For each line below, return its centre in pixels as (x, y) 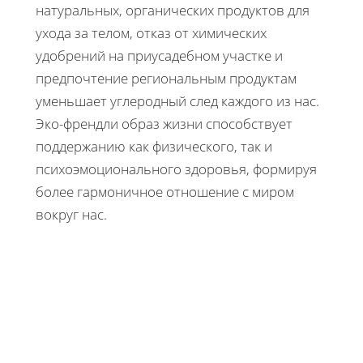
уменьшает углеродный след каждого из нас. (177, 101)
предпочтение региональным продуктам (166, 79)
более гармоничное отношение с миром (165, 192)
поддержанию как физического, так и (154, 147)
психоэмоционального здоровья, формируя (176, 169)
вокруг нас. (71, 215)
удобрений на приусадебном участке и (159, 56)
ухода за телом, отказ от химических (151, 33)
